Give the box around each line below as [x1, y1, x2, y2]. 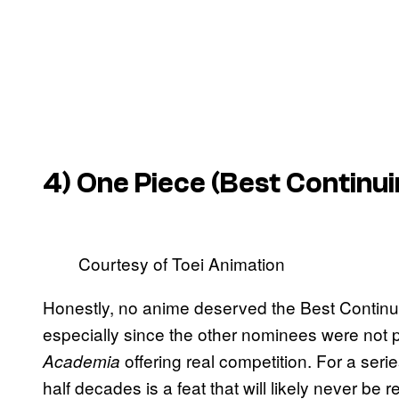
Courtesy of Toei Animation [78, 251, 285, 276]
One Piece [77, 167, 206, 199]
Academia [43, 349, 120, 373]
